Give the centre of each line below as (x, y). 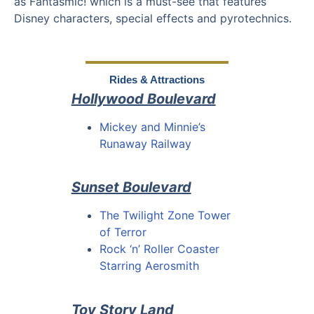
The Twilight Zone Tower (165, 216)
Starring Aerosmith (149, 266)
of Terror (123, 232)
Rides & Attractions (157, 79)
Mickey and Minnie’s (152, 127)
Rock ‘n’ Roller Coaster (159, 249)
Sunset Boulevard (131, 187)
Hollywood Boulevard (143, 98)
